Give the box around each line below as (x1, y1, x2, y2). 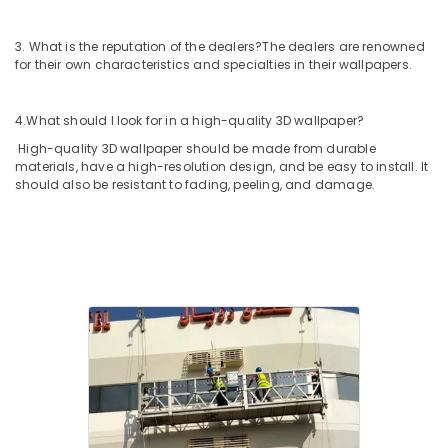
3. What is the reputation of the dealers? (15, 38, 263, 55)
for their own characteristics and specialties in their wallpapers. (15, 56, 412, 73)
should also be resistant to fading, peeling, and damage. (15, 176, 376, 193)
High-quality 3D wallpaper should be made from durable (15, 140, 376, 157)
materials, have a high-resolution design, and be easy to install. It (15, 158, 429, 175)
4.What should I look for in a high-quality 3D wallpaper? (15, 112, 365, 129)
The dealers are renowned (262, 38, 425, 55)
